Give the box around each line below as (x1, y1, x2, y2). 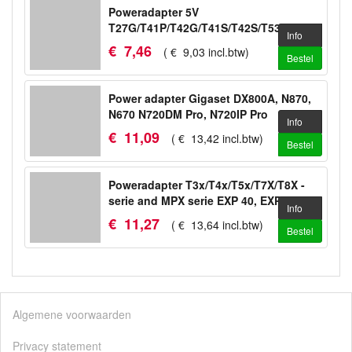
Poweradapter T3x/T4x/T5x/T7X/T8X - (108, 177, 305, 192)
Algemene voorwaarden (13, 306, 131, 322)
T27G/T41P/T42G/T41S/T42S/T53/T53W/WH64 (108, 20, 347, 35)
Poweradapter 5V (108, 4, 199, 20)
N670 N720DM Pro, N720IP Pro (108, 106, 268, 122)
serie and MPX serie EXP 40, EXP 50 (108, 192, 297, 208)
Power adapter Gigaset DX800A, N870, (108, 90, 311, 106)
